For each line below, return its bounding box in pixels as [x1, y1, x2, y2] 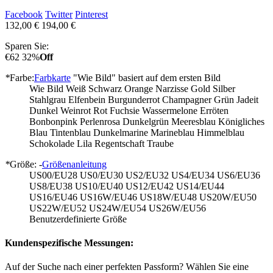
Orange [124, 83, 153, 94]
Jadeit [236, 94, 258, 105]
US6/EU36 [217, 169, 260, 180]
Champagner [162, 94, 211, 105]
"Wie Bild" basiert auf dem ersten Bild [71, 72, 221, 83]
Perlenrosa [80, 116, 120, 127]
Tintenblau [50, 127, 91, 138]
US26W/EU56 [149, 202, 206, 213]
